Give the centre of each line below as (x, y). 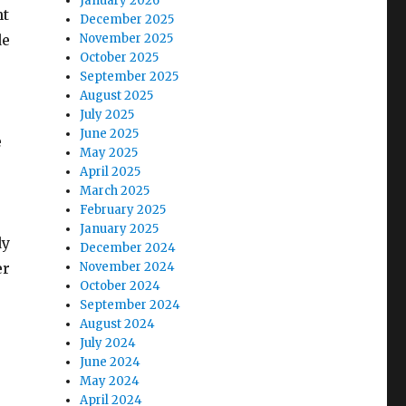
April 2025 (111, 171)
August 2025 (117, 95)
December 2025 (127, 19)
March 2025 (115, 190)
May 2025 (109, 152)
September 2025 (130, 76)
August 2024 (118, 324)
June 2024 (111, 362)
